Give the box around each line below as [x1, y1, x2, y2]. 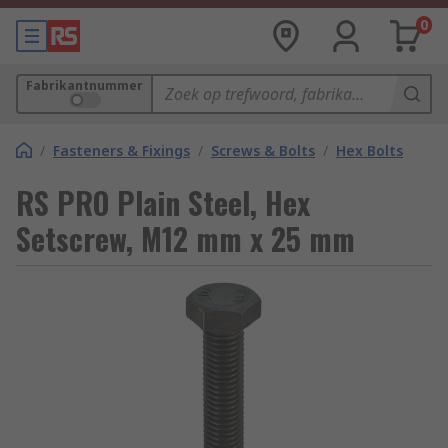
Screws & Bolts [211, 141, 315, 160]
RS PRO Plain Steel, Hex [16, 180, 310, 225]
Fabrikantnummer [26, 77, 143, 94]
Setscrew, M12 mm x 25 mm [16, 216, 355, 261]
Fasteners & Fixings [53, 141, 190, 160]
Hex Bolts [336, 141, 403, 160]
